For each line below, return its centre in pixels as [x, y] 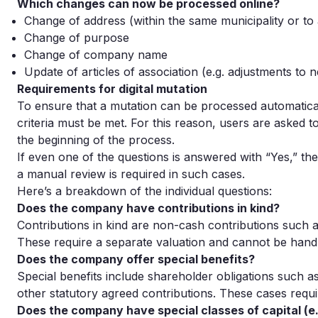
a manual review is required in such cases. [131, 174]
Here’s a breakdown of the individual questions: [144, 191]
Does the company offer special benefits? [136, 259]
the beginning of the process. [96, 140]
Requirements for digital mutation [112, 89]
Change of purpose [77, 38]
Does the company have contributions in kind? [148, 208]
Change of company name [96, 55]
